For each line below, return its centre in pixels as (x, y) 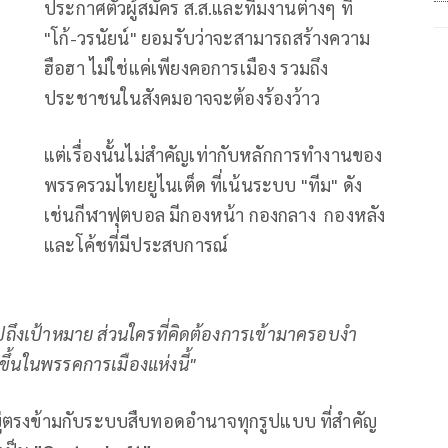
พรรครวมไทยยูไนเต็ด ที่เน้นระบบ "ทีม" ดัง (203, 184)
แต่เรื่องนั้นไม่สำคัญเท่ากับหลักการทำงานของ (213, 154)
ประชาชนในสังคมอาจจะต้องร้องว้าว (186, 97)
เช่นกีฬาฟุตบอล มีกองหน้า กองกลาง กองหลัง (215, 214)
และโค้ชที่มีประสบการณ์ (136, 244)
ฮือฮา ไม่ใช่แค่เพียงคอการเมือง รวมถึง (186, 67)
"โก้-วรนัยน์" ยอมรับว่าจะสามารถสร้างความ (207, 37)
